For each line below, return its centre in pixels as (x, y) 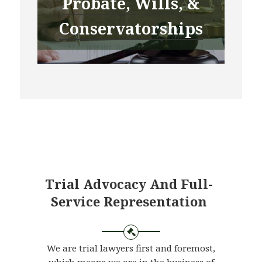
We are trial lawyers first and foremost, (131, 248)
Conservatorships (131, 29)
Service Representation (129, 201)
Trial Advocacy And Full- (129, 184)
